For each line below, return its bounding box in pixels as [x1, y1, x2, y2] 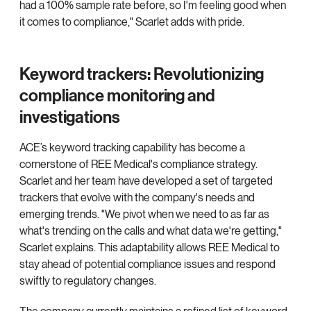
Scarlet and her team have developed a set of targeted [19, 174, 273, 188]
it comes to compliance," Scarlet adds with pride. [19, 15, 244, 29]
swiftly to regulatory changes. [19, 274, 156, 288]
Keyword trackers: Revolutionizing [19, 65, 264, 85]
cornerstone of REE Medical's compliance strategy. [19, 158, 258, 171]
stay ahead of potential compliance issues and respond [19, 258, 276, 271]
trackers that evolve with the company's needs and [19, 191, 255, 205]
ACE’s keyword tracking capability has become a [19, 141, 245, 155]
